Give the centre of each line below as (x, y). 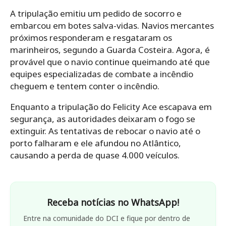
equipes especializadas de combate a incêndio (102, 74)
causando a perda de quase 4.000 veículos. (95, 155)
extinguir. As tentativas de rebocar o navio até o (105, 131)
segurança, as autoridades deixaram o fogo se (103, 119)
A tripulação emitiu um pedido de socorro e (96, 13)
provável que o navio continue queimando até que (110, 62)
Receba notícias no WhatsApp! (113, 202)
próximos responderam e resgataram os (91, 37)
